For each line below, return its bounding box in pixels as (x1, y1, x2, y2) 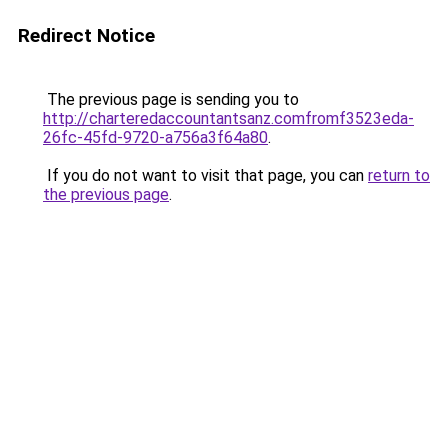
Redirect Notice (18, 24, 155, 47)
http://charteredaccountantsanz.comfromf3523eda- (43, 109, 414, 128)
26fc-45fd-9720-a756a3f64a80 (43, 128, 268, 147)
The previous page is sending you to (43, 90, 299, 109)
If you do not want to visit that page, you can (43, 166, 368, 185)
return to (368, 166, 430, 185)
